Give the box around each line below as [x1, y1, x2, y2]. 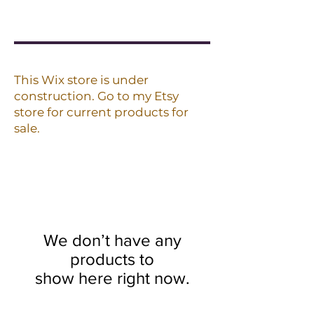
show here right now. [34, 268, 190, 287]
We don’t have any [43, 231, 182, 250]
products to [70, 250, 154, 268]
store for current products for [14, 105, 189, 119]
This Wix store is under [14, 73, 149, 87]
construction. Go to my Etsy [14, 89, 179, 103]
